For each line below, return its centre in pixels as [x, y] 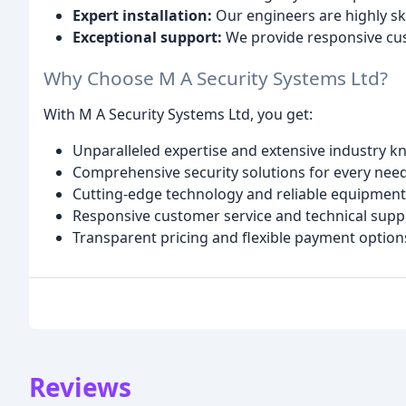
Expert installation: [142, 15]
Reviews [80, 387]
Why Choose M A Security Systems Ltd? [216, 77]
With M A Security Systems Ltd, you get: [178, 114]
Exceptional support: [147, 37]
